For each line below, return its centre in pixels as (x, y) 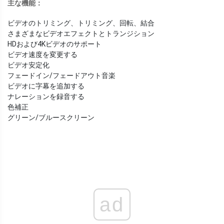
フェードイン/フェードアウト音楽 (61, 76)
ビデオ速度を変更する (42, 55)
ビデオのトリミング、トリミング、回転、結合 (81, 23)
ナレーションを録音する (46, 97)
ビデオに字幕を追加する (46, 86)
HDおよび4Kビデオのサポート (54, 44)
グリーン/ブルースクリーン (51, 118)
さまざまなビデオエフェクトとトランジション (81, 34)
